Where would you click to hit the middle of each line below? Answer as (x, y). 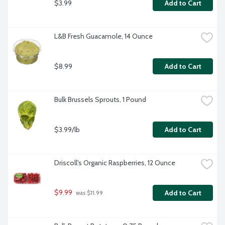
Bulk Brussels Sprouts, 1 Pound (100, 100)
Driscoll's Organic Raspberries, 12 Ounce (115, 163)
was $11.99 (89, 193)
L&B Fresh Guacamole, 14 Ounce (103, 36)
